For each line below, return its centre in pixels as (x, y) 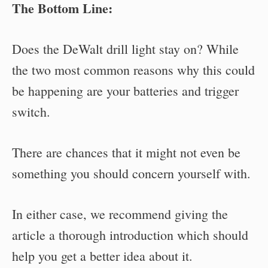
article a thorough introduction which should (130, 234)
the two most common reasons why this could (133, 69)
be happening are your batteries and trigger (125, 90)
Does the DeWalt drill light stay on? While (125, 48)
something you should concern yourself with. (131, 173)
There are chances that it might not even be (126, 152)
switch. (31, 111)
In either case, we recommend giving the (120, 214)
